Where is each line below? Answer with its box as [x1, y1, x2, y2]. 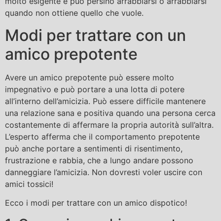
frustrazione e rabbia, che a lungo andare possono [5, 155, 193, 165]
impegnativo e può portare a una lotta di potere [5, 84, 184, 94]
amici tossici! [5, 179, 53, 189]
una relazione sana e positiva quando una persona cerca [5, 108, 216, 118]
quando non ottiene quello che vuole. [5, 8, 144, 18]
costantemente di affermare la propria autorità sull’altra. [5, 119, 214, 130]
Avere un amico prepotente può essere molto [5, 72, 174, 82]
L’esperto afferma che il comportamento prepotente [5, 131, 200, 142]
